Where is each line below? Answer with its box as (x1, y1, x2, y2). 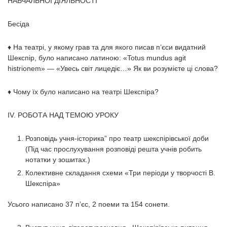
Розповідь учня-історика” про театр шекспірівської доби (25, 134, 209, 142)
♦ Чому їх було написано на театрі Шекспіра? (8, 88, 159, 96)
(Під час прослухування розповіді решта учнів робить (25, 145, 202, 153)
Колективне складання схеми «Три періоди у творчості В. (25, 169, 215, 177)
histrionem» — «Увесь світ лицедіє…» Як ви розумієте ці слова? (8, 64, 218, 72)
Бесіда (8, 20, 29, 28)
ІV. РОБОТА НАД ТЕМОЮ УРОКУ (8, 111, 119, 119)
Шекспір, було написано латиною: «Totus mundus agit (8, 54, 186, 62)
